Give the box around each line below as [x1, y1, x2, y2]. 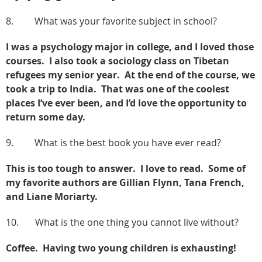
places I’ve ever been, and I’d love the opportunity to [6, 96, 247, 109]
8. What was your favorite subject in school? [6, 14, 217, 27]
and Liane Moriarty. [6, 189, 100, 203]
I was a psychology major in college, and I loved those [6, 40, 254, 53]
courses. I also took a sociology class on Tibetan [6, 54, 229, 67]
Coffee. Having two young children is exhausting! [6, 241, 236, 254]
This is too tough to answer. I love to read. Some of [6, 161, 246, 175]
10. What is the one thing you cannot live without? [6, 215, 239, 229]
